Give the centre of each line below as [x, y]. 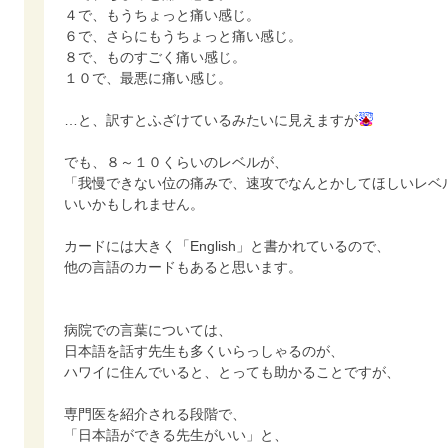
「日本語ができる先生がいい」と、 [176, 435]
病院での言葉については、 [148, 330]
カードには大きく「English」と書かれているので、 [227, 246]
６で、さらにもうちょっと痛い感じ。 [183, 36]
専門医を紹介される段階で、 [155, 414]
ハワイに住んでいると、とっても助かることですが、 [232, 372]
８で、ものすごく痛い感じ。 [155, 57]
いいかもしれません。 [134, 204]
